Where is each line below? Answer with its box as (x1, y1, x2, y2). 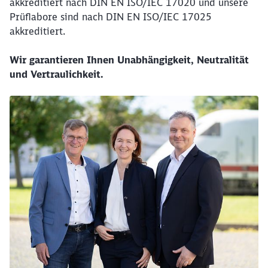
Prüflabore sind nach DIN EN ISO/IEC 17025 (10, 11, 212, 23)
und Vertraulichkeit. (10, 68, 106, 80)
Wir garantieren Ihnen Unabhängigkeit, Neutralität (10, 54, 249, 66)
